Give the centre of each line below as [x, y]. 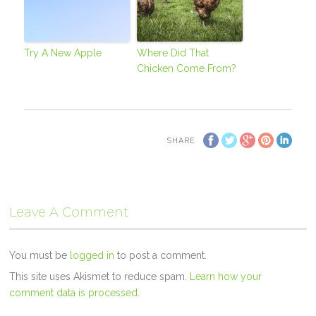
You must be [40, 255]
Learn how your [226, 276]
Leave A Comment [69, 212]
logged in [92, 255]
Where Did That [173, 53]
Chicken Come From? [187, 69]
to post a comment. [161, 255]
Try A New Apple [63, 53]
